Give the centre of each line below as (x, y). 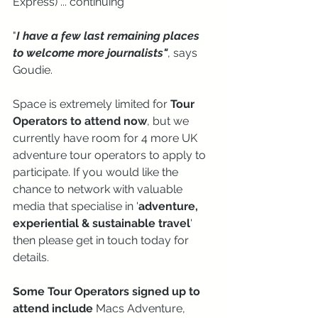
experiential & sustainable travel (102, 223)
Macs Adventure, (141, 308)
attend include (53, 308)
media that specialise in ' (76, 206)
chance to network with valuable (99, 189)
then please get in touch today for (102, 240)
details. (31, 257)
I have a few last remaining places (109, 35)
